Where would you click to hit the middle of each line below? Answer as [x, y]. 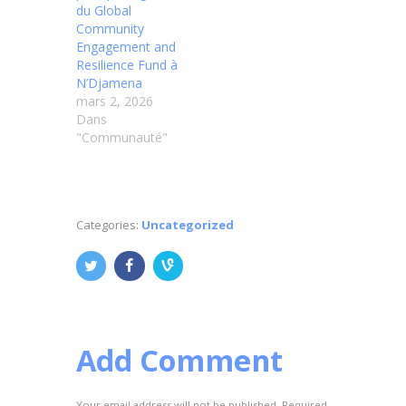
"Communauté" [122, 138]
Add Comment [179, 360]
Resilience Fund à [127, 65]
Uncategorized [188, 224]
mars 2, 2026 [115, 101]
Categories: [109, 224]
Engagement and [126, 47]
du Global [104, 11]
